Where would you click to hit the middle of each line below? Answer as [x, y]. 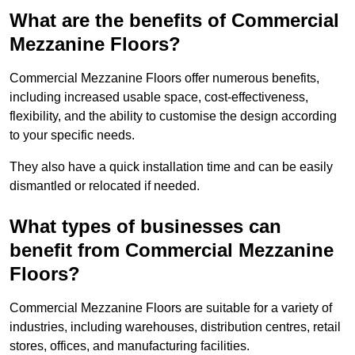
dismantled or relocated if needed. [105, 186]
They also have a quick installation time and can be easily [171, 167]
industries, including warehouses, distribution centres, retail [175, 327]
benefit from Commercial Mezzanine [172, 250]
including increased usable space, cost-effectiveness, [159, 97]
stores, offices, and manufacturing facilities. [130, 346]
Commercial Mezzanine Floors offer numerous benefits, [164, 78]
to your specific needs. [72, 136]
